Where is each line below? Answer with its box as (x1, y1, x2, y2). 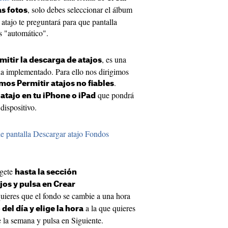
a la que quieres (83, 203, 135, 214)
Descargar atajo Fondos (33, 128, 109, 139)
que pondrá (96, 90, 134, 101)
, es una (102, 54, 126, 65)
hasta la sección (15, 168, 77, 177)
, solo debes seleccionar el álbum (27, 4, 132, 15)
